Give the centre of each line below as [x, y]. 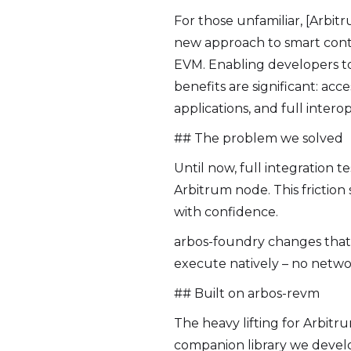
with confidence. [226, 212]
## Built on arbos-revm [247, 293]
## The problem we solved [259, 138]
